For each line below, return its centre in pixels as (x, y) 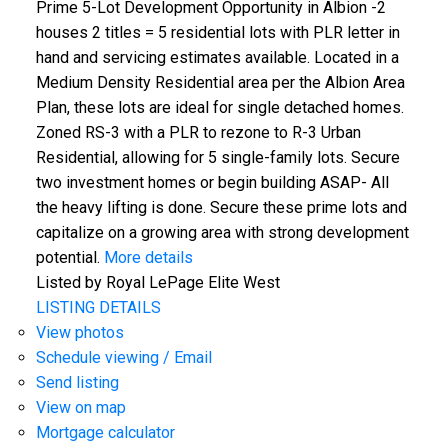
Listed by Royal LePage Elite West (157, 282)
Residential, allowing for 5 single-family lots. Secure (217, 157)
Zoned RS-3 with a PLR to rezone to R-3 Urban (198, 132)
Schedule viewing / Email (123, 357)
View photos (79, 332)
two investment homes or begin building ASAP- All (212, 182)
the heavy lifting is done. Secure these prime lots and (221, 207)
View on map (80, 407)
